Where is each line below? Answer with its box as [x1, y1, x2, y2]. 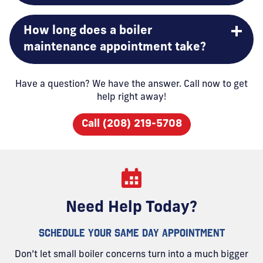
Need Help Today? [66, 200, 197, 216]
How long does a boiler [23, 25, 152, 37]
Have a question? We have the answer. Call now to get [15, 80, 248, 89]
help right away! [97, 93, 166, 102]
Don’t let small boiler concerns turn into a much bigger [15, 250, 248, 259]
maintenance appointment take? [23, 42, 206, 53]
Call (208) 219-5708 [81, 119, 182, 130]
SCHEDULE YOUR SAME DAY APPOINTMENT [38, 227, 225, 239]
